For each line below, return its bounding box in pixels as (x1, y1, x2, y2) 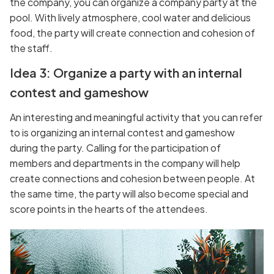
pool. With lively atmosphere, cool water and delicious (10, 10, 251, 24)
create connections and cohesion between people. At (10, 171, 255, 185)
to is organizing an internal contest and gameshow (10, 125, 235, 139)
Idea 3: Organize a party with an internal (10, 64, 242, 80)
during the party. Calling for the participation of (10, 141, 221, 154)
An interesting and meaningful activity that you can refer (10, 110, 262, 124)
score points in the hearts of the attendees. (10, 202, 208, 215)
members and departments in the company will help (10, 156, 240, 169)
